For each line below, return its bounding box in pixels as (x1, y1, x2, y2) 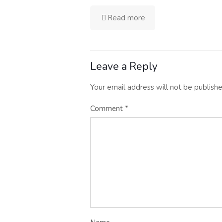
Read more (108, 13, 145, 23)
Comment (90, 104, 125, 113)
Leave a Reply (90, 59, 158, 73)
